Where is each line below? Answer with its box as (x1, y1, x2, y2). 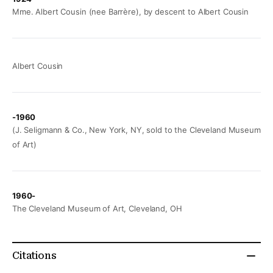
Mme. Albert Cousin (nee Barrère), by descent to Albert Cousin (12, 7, 249, 17)
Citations (12, 250, 57, 262)
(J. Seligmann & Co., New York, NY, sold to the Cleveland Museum (12, 125, 261, 135)
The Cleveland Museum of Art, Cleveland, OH (12, 204, 182, 214)
